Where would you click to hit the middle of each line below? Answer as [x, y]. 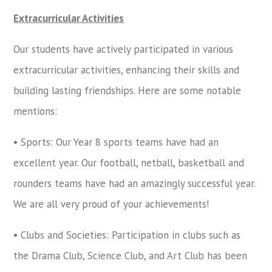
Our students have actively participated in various [124, 49]
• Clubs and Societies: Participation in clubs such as [127, 235]
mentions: [36, 111]
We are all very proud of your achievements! [111, 204]
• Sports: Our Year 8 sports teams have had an [116, 142]
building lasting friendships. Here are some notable [127, 90]
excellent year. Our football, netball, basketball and [129, 162]
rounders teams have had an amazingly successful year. [136, 183]
